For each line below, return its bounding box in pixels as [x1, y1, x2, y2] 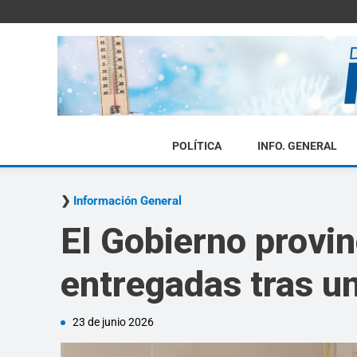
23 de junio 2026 [73, 316, 154, 328]
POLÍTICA [171, 139, 222, 152]
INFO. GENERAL [257, 139, 337, 152]
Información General [73, 194, 182, 208]
